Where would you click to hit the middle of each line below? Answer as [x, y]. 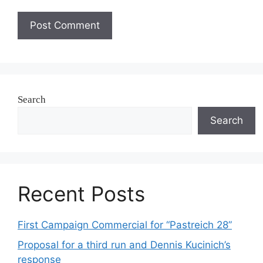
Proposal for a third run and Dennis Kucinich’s [124, 245]
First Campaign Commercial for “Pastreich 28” [125, 225]
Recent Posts [81, 194]
